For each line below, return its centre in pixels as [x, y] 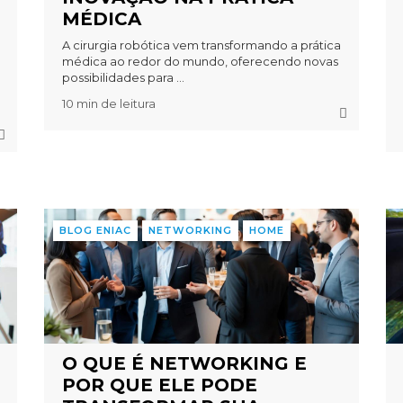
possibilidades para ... [123, 78]
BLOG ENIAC [95, 231]
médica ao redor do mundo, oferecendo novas [200, 62]
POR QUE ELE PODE [159, 385]
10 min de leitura [108, 104]
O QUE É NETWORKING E [184, 364]
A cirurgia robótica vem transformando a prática [201, 45]
